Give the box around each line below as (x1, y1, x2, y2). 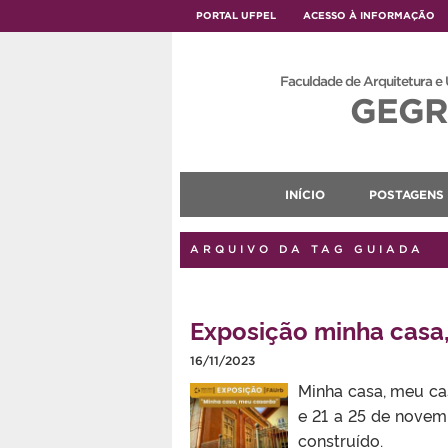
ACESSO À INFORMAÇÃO (303, 10, 436, 21)
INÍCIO (285, 188, 325, 201)
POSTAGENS (369, 188, 444, 201)
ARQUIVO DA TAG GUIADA (190, 243, 424, 255)
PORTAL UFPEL (195, 10, 276, 21)
